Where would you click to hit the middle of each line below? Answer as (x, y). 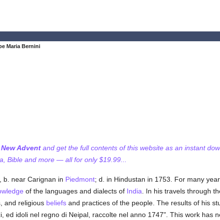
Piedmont (80, 179)
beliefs (56, 203)
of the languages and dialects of (75, 191)
